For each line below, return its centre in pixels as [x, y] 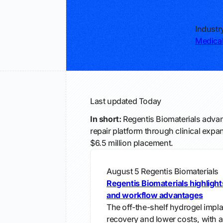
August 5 [123, 171]
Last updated [114, 101]
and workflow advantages [155, 195]
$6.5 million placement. [132, 143]
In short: [106, 119]
